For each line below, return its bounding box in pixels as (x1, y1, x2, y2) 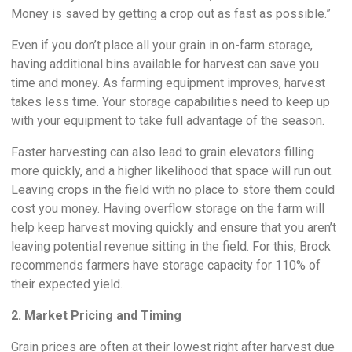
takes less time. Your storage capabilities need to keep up (11, 93, 330, 109)
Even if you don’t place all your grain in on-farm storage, (11, 37, 313, 53)
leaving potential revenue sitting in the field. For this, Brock (11, 238, 331, 254)
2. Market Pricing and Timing (11, 307, 181, 323)
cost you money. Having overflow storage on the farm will (11, 200, 324, 216)
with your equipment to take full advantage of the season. (11, 112, 324, 128)
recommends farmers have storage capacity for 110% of (11, 257, 321, 273)
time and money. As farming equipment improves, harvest (11, 75, 325, 90)
